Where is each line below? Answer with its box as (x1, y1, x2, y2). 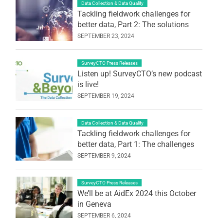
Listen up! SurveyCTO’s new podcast (77, 69, 202, 78)
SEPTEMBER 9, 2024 (77, 152, 131, 159)
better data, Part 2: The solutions (77, 19, 189, 29)
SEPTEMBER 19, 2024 (77, 92, 134, 99)
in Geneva (77, 199, 111, 209)
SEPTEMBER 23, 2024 (77, 32, 134, 39)
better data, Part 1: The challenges (77, 139, 194, 149)
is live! (77, 79, 99, 89)
